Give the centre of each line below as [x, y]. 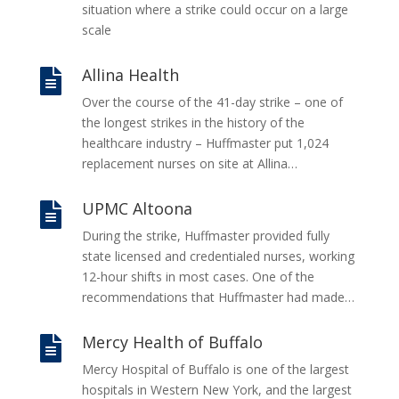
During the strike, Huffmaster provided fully [205, 236]
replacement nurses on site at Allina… [189, 164]
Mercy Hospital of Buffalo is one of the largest [215, 370]
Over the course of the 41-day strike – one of [212, 102]
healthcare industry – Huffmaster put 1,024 [205, 143]
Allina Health [130, 75]
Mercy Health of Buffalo [172, 342]
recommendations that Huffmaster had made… [218, 297]
